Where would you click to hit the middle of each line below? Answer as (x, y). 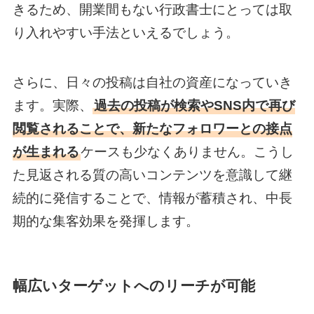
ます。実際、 (52, 105)
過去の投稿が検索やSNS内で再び (194, 105)
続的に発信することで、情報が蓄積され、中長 (152, 198)
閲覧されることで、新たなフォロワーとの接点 (152, 128)
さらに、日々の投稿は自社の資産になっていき (152, 82)
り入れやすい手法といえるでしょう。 (125, 33)
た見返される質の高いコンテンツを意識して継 (152, 175)
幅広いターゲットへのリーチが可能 (134, 285)
